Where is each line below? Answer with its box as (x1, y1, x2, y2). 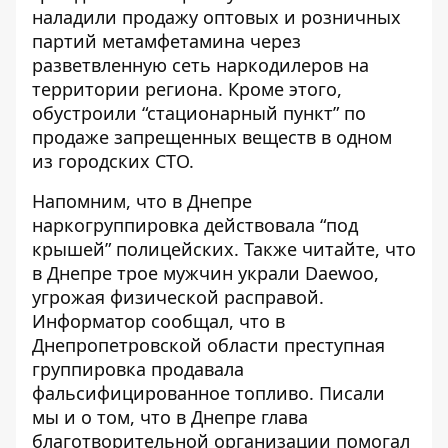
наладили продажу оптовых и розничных (32, 5, 401, 29)
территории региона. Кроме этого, (32, 77, 342, 101)
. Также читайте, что (234, 237, 416, 261)
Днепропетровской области (32, 333, 284, 357)
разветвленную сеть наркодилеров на (32, 53, 369, 77)
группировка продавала (32, 357, 244, 381)
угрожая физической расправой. (32, 285, 324, 309)
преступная (284, 333, 385, 357)
